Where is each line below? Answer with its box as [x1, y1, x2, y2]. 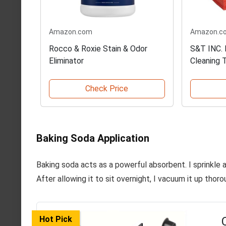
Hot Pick [39, 214, 72, 224]
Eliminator [49, 55, 84, 66]
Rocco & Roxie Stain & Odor [49, 43, 147, 53]
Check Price [85, 83, 129, 93]
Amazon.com [49, 27, 92, 36]
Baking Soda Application [36, 132, 149, 144]
